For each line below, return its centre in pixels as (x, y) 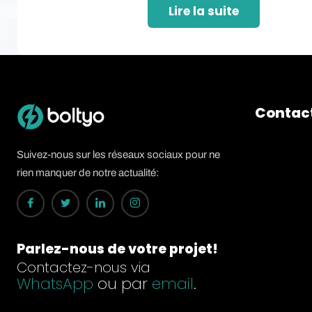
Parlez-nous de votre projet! (117, 249)
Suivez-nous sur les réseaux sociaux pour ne (118, 154)
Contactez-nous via (84, 267)
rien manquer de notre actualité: (88, 172)
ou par (123, 283)
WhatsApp (55, 283)
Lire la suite (204, 11)
